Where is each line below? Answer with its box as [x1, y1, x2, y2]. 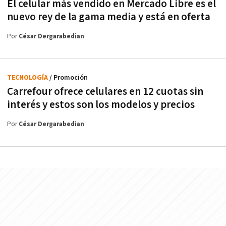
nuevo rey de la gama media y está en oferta [7, 10, 210, 24]
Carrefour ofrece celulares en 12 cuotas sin [7, 85, 203, 99]
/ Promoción [49, 73, 88, 83]
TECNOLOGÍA [7, 73, 49, 83]
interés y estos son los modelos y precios [7, 98, 195, 112]
